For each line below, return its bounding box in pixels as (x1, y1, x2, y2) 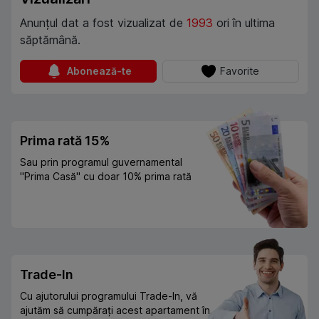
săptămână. (20, 33, 80, 48)
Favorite (220, 65, 260, 78)
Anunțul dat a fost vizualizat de (20, 16, 183, 31)
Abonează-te (66, 65, 132, 78)
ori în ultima (216, 16, 275, 31)
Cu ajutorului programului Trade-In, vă (20, 290, 197, 303)
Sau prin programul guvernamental (20, 156, 182, 169)
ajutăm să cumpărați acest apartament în (20, 304, 210, 317)
